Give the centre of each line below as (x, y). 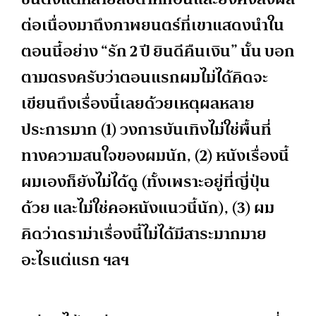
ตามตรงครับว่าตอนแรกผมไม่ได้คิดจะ (145, 77)
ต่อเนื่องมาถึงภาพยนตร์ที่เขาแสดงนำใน (153, 25)
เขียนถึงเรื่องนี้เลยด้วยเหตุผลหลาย (138, 103)
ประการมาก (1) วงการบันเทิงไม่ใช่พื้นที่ (146, 129)
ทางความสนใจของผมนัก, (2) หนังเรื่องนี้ (155, 155)
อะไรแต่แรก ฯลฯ (75, 260)
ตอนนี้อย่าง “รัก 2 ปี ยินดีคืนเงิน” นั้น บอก (158, 51)
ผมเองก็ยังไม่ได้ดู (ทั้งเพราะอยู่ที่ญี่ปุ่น (146, 181)
